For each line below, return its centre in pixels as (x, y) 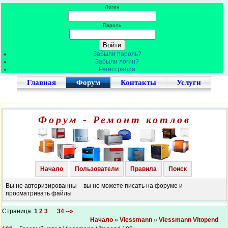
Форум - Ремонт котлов (115, 120)
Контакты (138, 82)
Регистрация (117, 69)
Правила (143, 169)
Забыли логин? (117, 62)
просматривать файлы (39, 193)
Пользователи (96, 169)
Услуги (189, 82)
